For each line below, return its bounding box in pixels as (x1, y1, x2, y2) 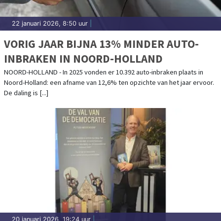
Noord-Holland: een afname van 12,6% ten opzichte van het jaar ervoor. (4, 77, 214, 87)
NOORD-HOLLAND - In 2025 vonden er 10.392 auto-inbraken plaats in (4, 67, 203, 76)
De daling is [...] (4, 88, 48, 97)
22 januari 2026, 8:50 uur (12, 19, 88, 27)
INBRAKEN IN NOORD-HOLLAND (4, 51, 163, 66)
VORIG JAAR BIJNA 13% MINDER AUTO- (4, 36, 199, 51)
